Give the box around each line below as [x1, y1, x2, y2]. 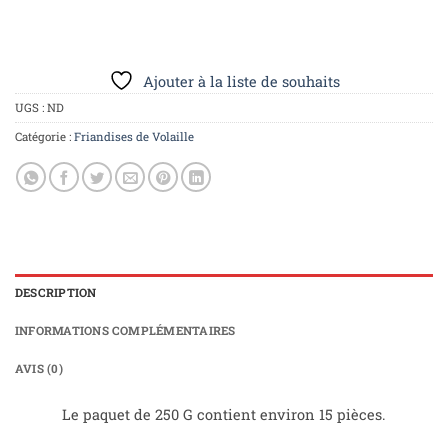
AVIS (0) [15, 361, 63, 377]
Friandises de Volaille [74, 128, 194, 144]
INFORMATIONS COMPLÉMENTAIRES [15, 323, 236, 339]
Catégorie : [15, 128, 74, 144]
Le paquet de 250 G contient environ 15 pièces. [62, 404, 386, 424]
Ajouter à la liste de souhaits [142, 71, 340, 91]
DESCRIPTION [15, 285, 97, 301]
